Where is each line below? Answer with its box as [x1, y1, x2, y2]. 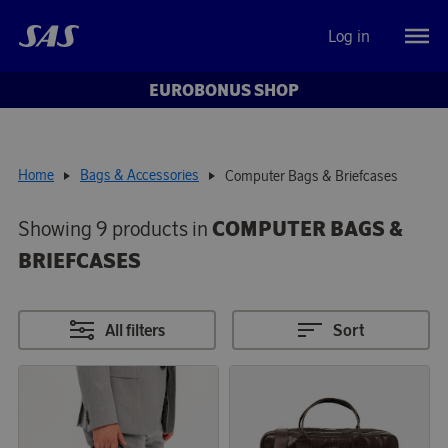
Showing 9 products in [18, 215, 213, 241]
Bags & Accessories [80, 166, 200, 185]
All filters [104, 319, 165, 340]
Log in [328, 26, 371, 46]
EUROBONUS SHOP [149, 80, 299, 100]
